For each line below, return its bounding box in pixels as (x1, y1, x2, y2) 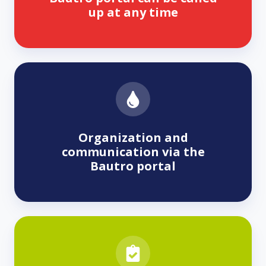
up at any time (88, 4, 178, 21)
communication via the (61, 144, 205, 160)
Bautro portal (90, 158, 176, 175)
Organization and (78, 129, 188, 146)
